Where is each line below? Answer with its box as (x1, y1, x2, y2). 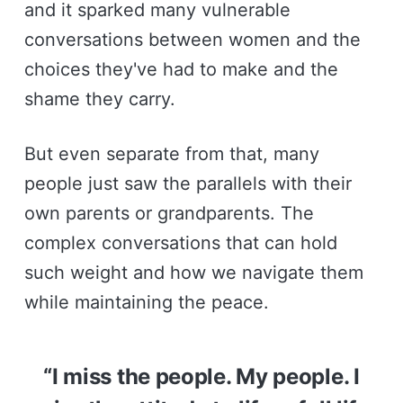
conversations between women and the (23, 28, 361, 50)
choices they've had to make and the (23, 58, 338, 80)
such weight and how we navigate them (23, 261, 363, 283)
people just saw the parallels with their (23, 172, 352, 194)
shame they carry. (23, 87, 175, 110)
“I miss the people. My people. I (43, 363, 360, 390)
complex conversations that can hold (23, 231, 337, 254)
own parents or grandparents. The (23, 201, 314, 224)
